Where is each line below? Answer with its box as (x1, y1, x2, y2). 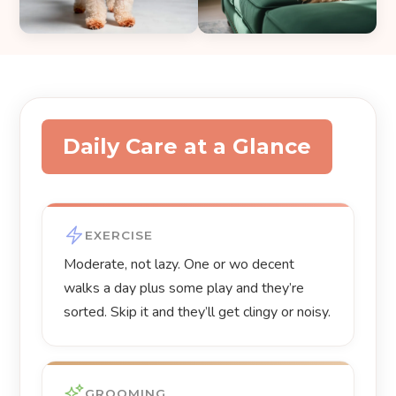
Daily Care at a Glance (63, 133, 312, 160)
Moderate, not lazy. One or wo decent (64, 255, 295, 275)
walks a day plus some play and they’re (64, 278, 305, 299)
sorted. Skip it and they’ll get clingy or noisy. (64, 302, 331, 323)
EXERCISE (85, 227, 154, 242)
